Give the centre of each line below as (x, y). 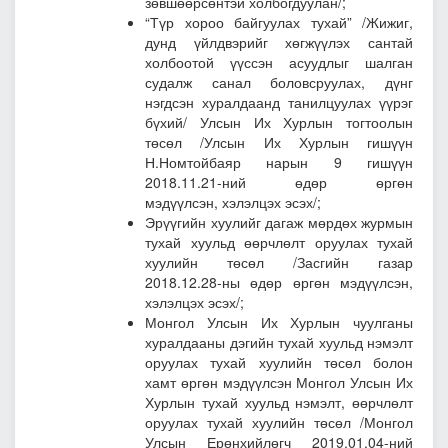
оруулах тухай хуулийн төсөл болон (279, 362)
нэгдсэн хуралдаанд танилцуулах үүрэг (279, 102)
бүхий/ (166, 122)
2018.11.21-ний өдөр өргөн (279, 182)
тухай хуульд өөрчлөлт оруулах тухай (279, 242)
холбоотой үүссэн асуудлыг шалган (279, 62)
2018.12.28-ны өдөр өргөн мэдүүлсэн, (279, 282)
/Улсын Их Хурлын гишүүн (306, 142)
